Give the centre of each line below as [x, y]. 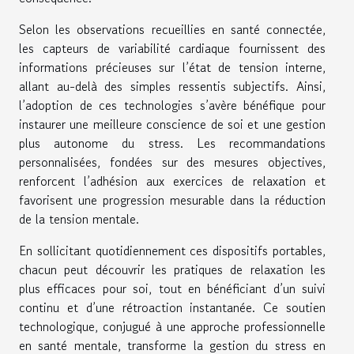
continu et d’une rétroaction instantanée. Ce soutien [172, 308]
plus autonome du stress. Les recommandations [172, 143]
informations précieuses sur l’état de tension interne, [172, 68]
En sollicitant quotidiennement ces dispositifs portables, [172, 251]
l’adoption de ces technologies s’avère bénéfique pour [172, 105]
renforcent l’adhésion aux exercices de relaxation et [172, 181]
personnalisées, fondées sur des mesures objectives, [172, 162]
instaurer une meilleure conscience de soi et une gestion [172, 124]
